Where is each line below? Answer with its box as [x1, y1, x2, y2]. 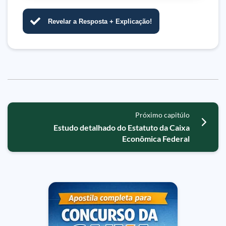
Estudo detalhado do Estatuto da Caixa [53, 123, 190, 132]
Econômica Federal [122, 134, 190, 143]
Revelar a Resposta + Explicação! [48, 17, 152, 25]
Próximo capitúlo [135, 110, 190, 119]
